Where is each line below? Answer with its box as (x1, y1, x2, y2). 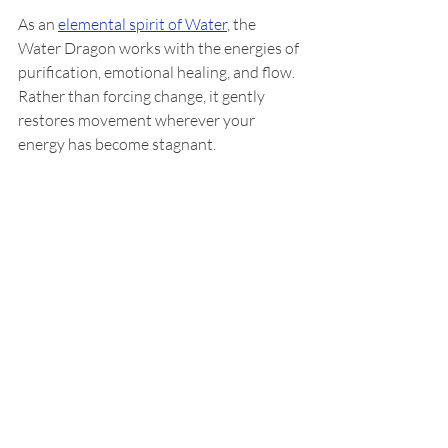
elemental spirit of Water (58, 14, 227, 35)
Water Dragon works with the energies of (18, 38, 302, 59)
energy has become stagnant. (18, 134, 216, 155)
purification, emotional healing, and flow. (18, 62, 298, 83)
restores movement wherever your (18, 110, 258, 131)
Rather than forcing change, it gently (18, 86, 268, 107)
